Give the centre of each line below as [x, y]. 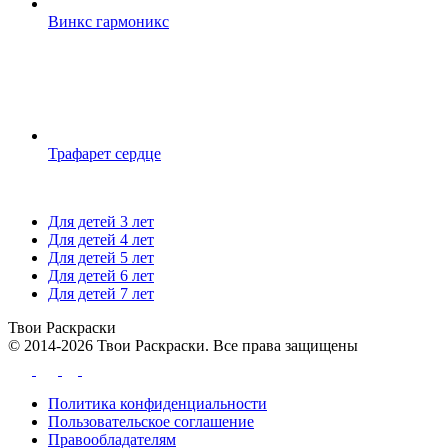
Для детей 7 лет [101, 294]
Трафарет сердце [104, 154]
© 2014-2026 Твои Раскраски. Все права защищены [183, 346]
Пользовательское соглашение [151, 422]
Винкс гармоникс [108, 22]
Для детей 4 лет [101, 240]
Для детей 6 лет [101, 276]
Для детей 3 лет [101, 222]
